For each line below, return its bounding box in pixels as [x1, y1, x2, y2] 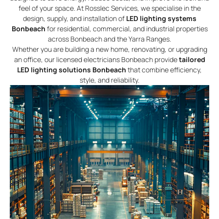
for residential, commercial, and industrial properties [45, 24, 208, 34]
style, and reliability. [80, 75, 139, 85]
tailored [178, 55, 205, 65]
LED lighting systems [126, 14, 197, 23]
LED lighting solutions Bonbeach [17, 65, 126, 75]
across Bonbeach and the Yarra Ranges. [48, 34, 171, 44]
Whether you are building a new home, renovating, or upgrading [12, 44, 207, 54]
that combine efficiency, [126, 65, 202, 75]
